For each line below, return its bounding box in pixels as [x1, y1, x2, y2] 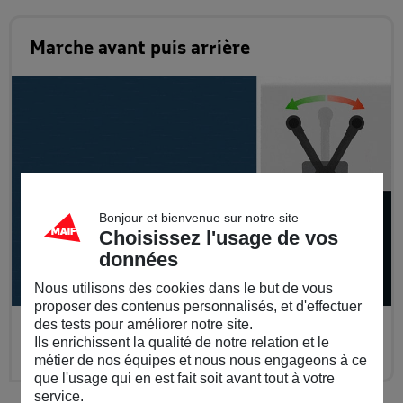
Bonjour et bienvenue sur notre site [98, 210, 299, 225]
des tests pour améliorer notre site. [33, 316, 253, 332]
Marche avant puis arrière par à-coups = [30, 324, 318, 342]
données [98, 247, 178, 271]
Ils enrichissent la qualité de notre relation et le [33, 334, 329, 350]
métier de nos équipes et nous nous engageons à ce [33, 352, 367, 368]
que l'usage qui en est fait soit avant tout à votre [33, 370, 335, 386]
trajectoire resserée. [30, 343, 173, 361]
